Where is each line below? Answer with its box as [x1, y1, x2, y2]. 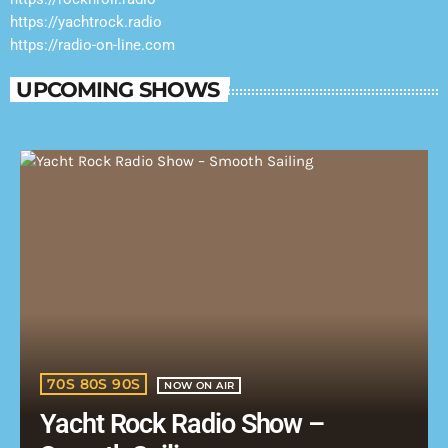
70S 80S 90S [47, 375, 141, 394]
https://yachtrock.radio [10, 12, 162, 31]
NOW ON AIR [164, 379, 235, 393]
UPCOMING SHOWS [16, 75, 220, 102]
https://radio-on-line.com [10, 35, 175, 54]
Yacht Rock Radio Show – [40, 408, 325, 441]
